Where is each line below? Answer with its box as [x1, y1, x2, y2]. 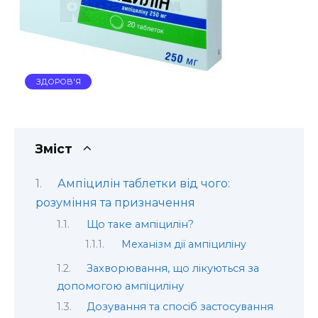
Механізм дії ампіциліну [121, 238, 247, 251]
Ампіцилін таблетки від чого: [57, 177, 230, 191]
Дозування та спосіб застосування [86, 300, 273, 314]
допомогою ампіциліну [57, 279, 184, 292]
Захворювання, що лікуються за [86, 261, 259, 275]
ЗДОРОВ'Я [35, 77, 81, 87]
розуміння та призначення [35, 196, 195, 210]
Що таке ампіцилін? [86, 217, 194, 231]
